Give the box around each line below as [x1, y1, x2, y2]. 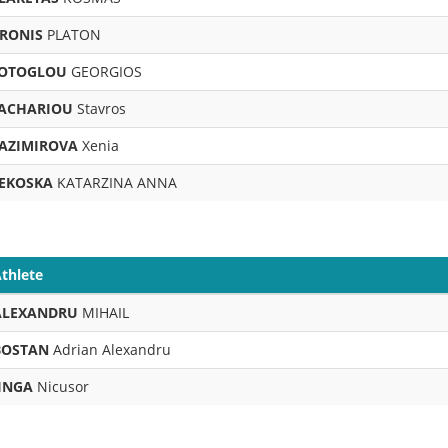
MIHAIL [78, 303, 129, 322]
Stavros [73, 99, 126, 118]
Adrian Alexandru [49, 340, 171, 359]
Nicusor [33, 377, 89, 396]
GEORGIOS [67, 62, 142, 81]
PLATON [43, 25, 101, 44]
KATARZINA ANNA [53, 173, 177, 192]
